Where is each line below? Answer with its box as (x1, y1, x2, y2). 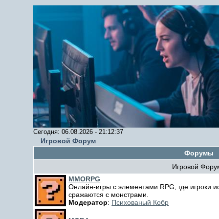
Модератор (68, 198, 108, 206)
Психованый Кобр (111, 198, 169, 206)
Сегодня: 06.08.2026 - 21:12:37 (33, 128, 124, 135)
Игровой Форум (41, 137, 96, 145)
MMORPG (68, 175, 101, 183)
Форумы (184, 149, 214, 157)
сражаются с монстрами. (68, 191, 149, 198)
